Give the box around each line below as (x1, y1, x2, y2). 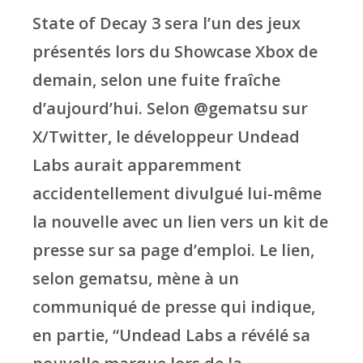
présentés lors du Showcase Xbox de (32, 41, 318, 63)
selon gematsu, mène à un (32, 267, 239, 290)
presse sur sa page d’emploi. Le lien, (32, 239, 314, 262)
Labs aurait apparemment (32, 154, 241, 177)
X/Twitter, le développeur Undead (32, 126, 300, 148)
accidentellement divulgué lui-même (32, 182, 322, 205)
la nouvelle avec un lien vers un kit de (32, 211, 328, 233)
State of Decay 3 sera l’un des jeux (32, 12, 301, 35)
